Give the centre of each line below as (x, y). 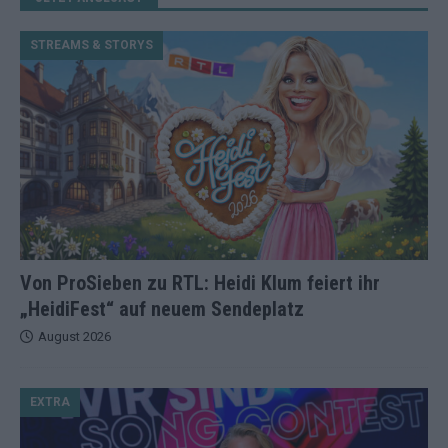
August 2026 (74, 337)
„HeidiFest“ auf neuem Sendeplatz (162, 309)
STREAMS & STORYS (91, 44)
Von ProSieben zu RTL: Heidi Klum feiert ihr (200, 283)
